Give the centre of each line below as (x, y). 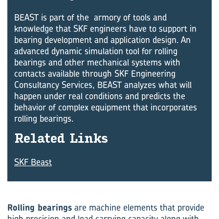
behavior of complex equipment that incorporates (106, 107)
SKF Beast (33, 162)
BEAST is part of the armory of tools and (90, 17)
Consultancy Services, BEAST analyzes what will (103, 85)
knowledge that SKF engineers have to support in (105, 29)
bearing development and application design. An (102, 40)
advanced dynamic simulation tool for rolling (96, 51)
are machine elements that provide (138, 208)
